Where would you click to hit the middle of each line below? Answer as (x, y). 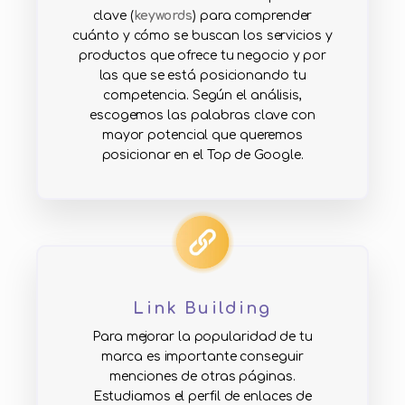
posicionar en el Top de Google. (202, 155)
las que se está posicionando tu (202, 76)
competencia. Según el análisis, (202, 96)
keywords (163, 16)
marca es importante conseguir (202, 357)
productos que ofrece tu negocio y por (202, 56)
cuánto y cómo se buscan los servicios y (202, 36)
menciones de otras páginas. (202, 377)
